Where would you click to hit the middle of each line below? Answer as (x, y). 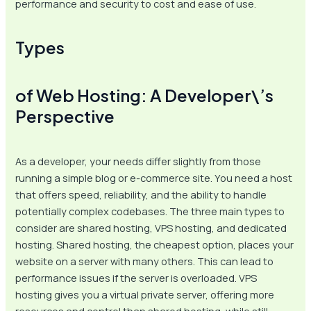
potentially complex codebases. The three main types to (150, 211)
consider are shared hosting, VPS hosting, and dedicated (151, 228)
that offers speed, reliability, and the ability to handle (141, 195)
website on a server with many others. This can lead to (145, 261)
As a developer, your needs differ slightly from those (138, 161)
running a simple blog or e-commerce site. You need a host (154, 178)
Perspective (65, 116)
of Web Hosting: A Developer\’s (145, 95)
